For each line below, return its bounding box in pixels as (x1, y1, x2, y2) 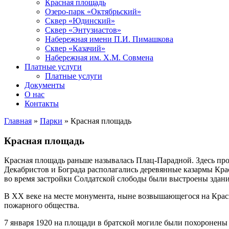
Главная (4, 117, 32, 125)
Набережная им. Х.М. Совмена (45, 53, 153, 62)
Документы (25, 81, 65, 89)
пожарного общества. (4, 201, 79, 210)
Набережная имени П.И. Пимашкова (45, 35, 173, 43)
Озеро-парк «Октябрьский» (45, 7, 141, 16)
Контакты (25, 99, 59, 108)
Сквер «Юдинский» (45, 16, 115, 25)
